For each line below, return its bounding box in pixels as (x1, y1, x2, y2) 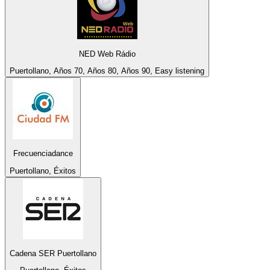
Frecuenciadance (13, 149, 73, 159)
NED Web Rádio (78, 49, 136, 58)
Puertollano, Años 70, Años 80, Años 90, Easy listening (10, 66, 204, 75)
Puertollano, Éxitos (10, 166, 76, 175)
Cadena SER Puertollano (10, 248, 96, 258)
